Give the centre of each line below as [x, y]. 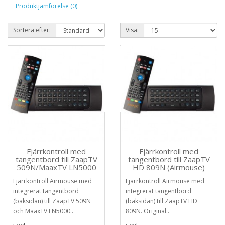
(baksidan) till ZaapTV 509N [52, 201]
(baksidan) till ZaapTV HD [161, 201]
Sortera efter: [32, 30]
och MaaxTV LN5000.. [43, 211]
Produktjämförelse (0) [46, 6]
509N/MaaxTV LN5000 [56, 167]
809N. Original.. [147, 211]
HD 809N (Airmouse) [169, 167]
